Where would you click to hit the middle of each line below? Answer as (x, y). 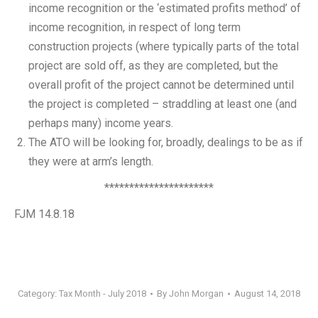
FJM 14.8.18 (44, 214)
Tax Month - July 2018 (103, 294)
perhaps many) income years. (101, 123)
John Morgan (196, 294)
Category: (38, 294)
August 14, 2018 (267, 294)
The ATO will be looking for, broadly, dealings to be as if (166, 142)
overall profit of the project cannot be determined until (161, 85)
